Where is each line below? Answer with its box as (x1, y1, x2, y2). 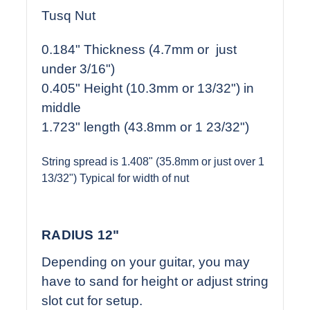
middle (42, 100, 81, 115)
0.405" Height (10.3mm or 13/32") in (42, 80, 254, 95)
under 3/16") (42, 61, 115, 76)
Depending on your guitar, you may (42, 254, 250, 269)
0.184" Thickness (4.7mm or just (42, 42, 237, 57)
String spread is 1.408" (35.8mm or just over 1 (42, 155, 264, 167)
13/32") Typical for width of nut (42, 172, 189, 184)
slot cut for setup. (42, 293, 143, 308)
